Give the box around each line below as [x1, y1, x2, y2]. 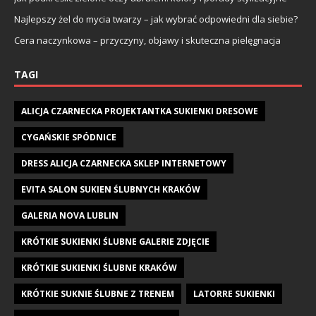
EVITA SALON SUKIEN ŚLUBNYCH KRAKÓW [21, 183, 200, 195]
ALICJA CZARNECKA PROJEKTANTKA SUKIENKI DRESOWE [21, 104, 258, 117]
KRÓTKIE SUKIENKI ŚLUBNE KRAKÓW [21, 261, 177, 274]
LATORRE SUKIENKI [193, 287, 275, 300]
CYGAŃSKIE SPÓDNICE [21, 130, 116, 143]
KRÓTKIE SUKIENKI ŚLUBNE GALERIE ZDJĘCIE [21, 235, 209, 248]
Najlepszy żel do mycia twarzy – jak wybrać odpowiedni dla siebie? [14, 12, 298, 25]
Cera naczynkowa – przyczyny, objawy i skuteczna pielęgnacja [14, 33, 281, 47]
